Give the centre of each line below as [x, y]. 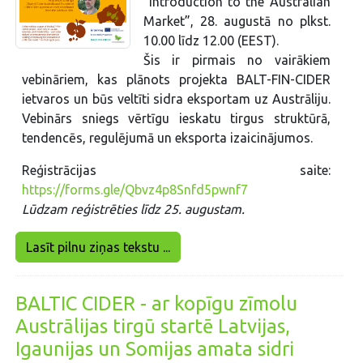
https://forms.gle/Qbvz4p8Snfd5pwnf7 [135, 189]
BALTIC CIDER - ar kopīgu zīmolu [157, 303]
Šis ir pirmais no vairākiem [237, 60]
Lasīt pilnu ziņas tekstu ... [98, 247]
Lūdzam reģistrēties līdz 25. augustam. [134, 209]
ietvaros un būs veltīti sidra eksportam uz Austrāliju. [176, 98]
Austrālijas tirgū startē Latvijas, [153, 326]
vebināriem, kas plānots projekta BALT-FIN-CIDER [176, 79]
